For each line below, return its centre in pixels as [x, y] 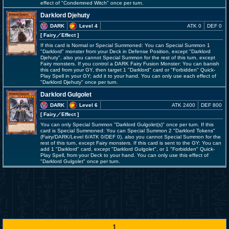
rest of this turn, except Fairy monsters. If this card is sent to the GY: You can [131, 143]
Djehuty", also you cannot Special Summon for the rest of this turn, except [128, 58]
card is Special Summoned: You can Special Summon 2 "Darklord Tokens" [128, 131]
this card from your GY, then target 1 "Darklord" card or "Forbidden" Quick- [128, 70]
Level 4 [88, 26]
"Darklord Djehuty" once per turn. [79, 82]
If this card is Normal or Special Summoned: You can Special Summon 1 [125, 45]
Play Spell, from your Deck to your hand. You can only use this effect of [124, 155]
